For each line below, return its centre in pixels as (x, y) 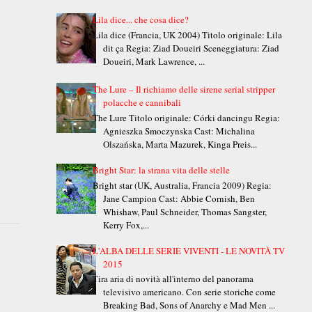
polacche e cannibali (142, 103)
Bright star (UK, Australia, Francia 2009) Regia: (182, 185)
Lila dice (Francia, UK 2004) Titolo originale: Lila (187, 34)
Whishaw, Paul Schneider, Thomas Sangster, (185, 211)
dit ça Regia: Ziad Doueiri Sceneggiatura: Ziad (191, 48)
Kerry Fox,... (126, 225)
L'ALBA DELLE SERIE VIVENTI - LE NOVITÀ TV (188, 250)
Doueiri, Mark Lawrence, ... (154, 61)
